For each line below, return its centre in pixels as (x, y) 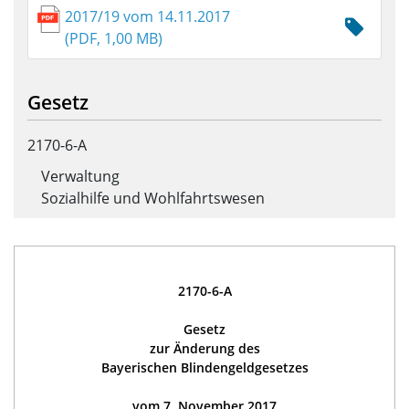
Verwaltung (80, 176)
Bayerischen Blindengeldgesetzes (204, 367)
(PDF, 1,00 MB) (114, 38)
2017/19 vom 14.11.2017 (148, 16)
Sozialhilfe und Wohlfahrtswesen (153, 198)
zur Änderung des (204, 348)
